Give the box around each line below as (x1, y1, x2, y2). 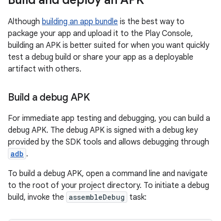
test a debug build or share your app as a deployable (8, 52, 193, 62)
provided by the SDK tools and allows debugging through (8, 137, 209, 147)
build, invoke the (8, 192, 66, 202)
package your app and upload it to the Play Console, (8, 29, 193, 38)
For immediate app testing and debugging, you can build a (8, 113, 210, 123)
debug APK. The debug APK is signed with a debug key (8, 125, 198, 135)
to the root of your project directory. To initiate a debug (8, 181, 209, 190)
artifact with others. (8, 64, 81, 74)
